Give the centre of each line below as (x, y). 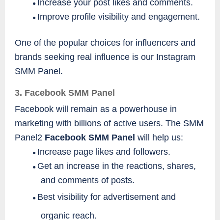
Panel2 (30, 137)
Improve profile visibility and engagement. (119, 17)
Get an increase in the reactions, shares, (117, 166)
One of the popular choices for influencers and (105, 43)
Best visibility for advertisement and (107, 197)
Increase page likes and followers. (104, 151)
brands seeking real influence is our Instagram (105, 57)
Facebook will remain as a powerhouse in (96, 109)
